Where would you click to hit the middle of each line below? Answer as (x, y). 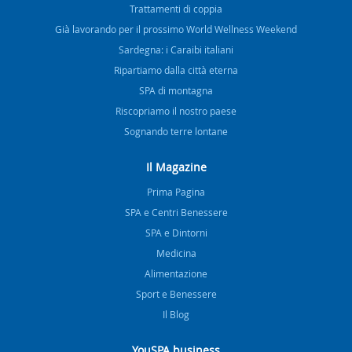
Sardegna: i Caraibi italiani (176, 49)
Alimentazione (176, 273)
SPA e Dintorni (176, 232)
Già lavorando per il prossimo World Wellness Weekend (176, 29)
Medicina (176, 253)
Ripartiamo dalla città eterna (176, 70)
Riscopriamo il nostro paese (176, 110)
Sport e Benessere (176, 293)
